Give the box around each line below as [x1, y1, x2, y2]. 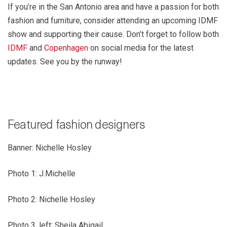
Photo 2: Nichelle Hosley [8, 195, 95, 205]
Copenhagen [44, 43, 88, 53]
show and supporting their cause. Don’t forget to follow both [8, 29, 219, 40]
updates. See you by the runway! [8, 57, 122, 67]
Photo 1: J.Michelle [8, 169, 75, 179]
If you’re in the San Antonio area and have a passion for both [8, 2, 219, 12]
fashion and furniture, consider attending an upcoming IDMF [8, 16, 218, 26]
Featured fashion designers [8, 120, 145, 132]
